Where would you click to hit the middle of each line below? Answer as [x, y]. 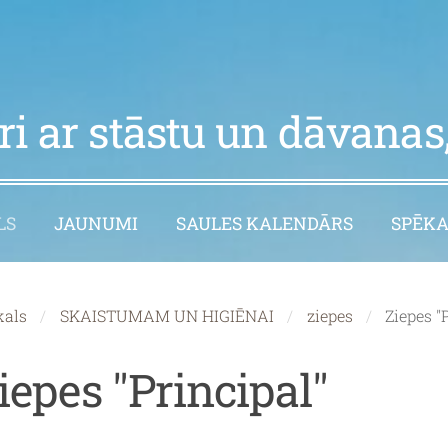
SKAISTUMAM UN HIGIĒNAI [166, 315]
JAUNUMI [96, 223]
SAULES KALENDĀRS [264, 223]
